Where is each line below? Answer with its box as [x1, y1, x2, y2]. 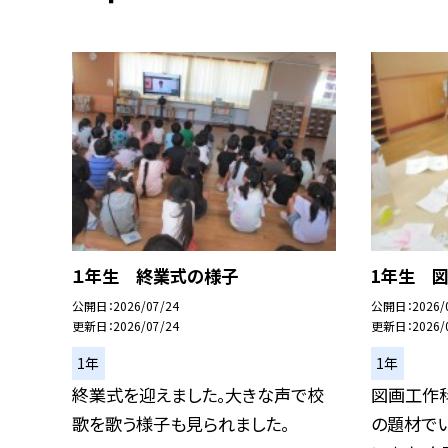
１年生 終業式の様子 [72, 263, 238, 289]
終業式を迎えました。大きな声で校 [72, 382, 324, 408]
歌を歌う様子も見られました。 [72, 411, 289, 437]
